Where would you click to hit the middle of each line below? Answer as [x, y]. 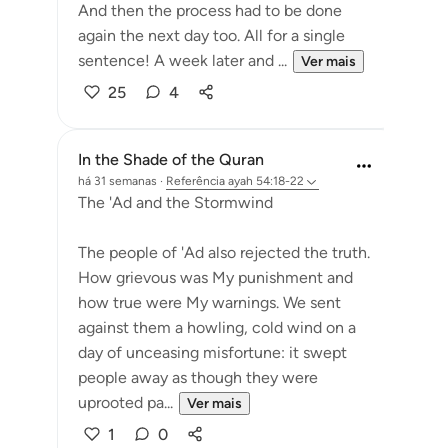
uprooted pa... [125, 402]
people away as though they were [198, 377]
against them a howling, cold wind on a [217, 327]
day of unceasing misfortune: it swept [212, 352]
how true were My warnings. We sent [209, 302]
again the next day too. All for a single [211, 35]
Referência [195, 181]
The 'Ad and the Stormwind [175, 202]
